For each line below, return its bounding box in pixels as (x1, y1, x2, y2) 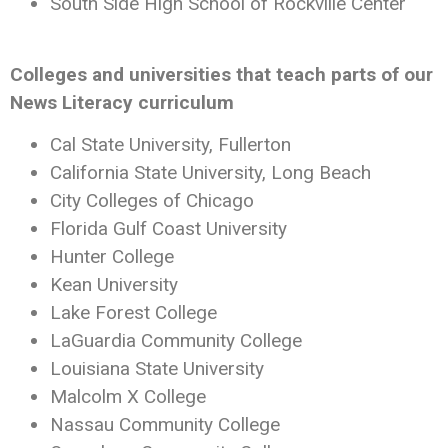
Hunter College (50, 244, 174, 268)
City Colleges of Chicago (50, 188, 254, 212)
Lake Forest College (50, 300, 217, 324)
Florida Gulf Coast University (50, 216, 287, 240)
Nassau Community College (50, 412, 280, 436)
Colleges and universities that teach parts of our (10, 62, 433, 86)
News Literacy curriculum (10, 90, 234, 114)
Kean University (50, 272, 178, 296)
